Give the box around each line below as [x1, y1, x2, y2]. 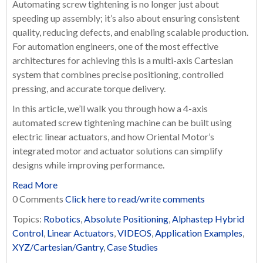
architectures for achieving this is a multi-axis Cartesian [12, 55, 233, 66]
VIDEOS [117, 227, 151, 238]
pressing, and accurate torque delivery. [12, 83, 166, 94]
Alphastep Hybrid [172, 213, 244, 224]
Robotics [43, 213, 80, 224]
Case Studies [107, 241, 158, 252]
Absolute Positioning [84, 213, 168, 224]
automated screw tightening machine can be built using [12, 117, 232, 128]
